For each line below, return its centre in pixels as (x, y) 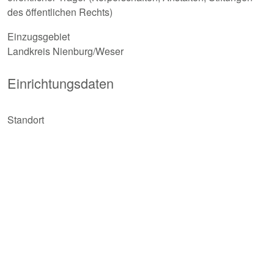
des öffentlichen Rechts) (60, 12)
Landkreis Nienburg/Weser (65, 51)
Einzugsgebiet (39, 36)
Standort (26, 120)
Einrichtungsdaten (61, 83)
